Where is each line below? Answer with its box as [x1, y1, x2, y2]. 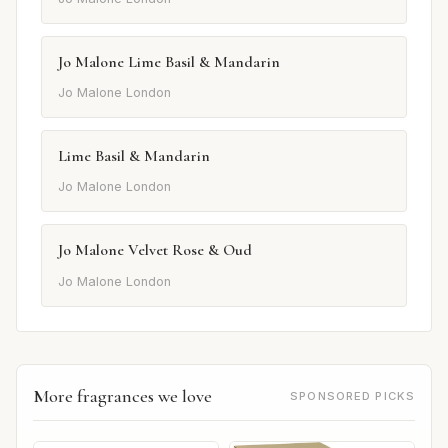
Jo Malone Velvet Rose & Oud [58, 240, 252, 261]
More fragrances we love [33, 384, 212, 407]
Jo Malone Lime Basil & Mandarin [58, 51, 280, 72]
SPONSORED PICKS [290, 388, 415, 403]
